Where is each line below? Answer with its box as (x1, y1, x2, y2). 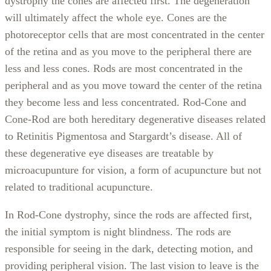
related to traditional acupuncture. (5, 181, 153, 194)
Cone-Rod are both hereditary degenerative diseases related (5, 113, 266, 126)
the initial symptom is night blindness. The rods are (5, 226, 231, 238)
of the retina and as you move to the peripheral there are (5, 45, 252, 58)
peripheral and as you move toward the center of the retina (5, 79, 262, 92)
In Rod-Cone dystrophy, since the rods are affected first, (5, 209, 252, 221)
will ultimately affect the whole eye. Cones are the (5, 11, 227, 24)
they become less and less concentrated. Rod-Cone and (5, 96, 246, 109)
